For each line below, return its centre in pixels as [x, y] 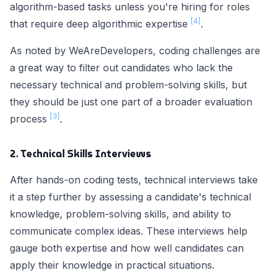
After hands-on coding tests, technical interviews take [134, 180]
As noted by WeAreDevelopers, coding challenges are [135, 51]
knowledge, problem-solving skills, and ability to [120, 214]
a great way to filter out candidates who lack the [121, 68]
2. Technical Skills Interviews [80, 154]
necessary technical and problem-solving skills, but [128, 85]
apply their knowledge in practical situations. [112, 265]
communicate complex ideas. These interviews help [129, 231]
